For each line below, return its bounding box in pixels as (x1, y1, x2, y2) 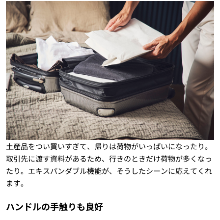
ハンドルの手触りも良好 (5, 200, 103, 213)
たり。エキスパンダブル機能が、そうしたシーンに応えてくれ (5, 165, 212, 176)
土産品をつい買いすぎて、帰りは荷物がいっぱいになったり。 (5, 141, 212, 152)
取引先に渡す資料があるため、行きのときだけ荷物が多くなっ (5, 153, 212, 164)
